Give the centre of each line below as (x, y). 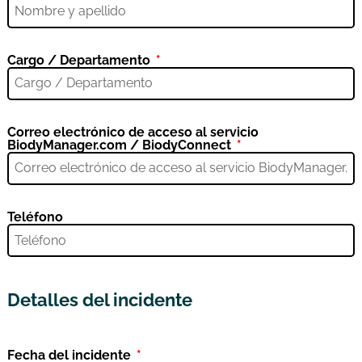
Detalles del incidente (99, 300)
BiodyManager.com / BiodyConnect (120, 145)
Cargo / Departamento (80, 60)
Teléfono (35, 217)
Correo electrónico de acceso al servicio (133, 132)
